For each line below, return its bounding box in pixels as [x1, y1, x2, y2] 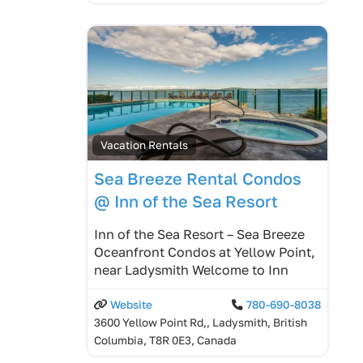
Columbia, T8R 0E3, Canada [94, 334, 237, 348]
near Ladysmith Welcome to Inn [94, 262, 288, 279]
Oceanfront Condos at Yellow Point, [94, 244, 315, 261]
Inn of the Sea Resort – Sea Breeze [94, 226, 305, 243]
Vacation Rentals [100, 139, 189, 152]
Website [110, 298, 152, 312]
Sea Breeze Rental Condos [94, 169, 301, 189]
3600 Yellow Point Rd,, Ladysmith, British [94, 316, 307, 330]
